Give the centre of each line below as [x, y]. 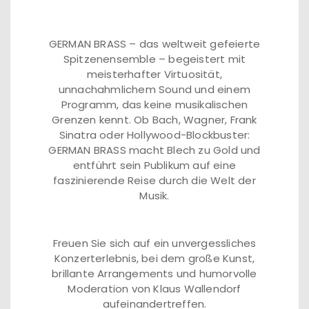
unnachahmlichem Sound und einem [154, 89]
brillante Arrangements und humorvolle [154, 273]
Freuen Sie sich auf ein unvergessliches [154, 243]
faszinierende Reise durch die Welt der [154, 180]
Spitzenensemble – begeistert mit [154, 59]
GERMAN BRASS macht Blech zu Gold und [154, 150]
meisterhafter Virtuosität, [154, 74]
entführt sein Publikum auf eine [154, 165]
